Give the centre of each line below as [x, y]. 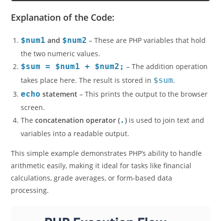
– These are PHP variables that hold [147, 57]
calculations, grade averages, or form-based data [92, 194]
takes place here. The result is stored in [87, 97]
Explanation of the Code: [63, 34]
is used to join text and [166, 137]
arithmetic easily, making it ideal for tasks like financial [101, 182]
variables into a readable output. [75, 150]
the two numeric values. [61, 70]
